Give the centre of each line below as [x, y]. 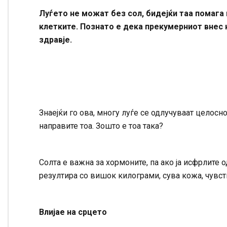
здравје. [55, 40]
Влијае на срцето [73, 212]
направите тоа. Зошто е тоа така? [101, 126]
